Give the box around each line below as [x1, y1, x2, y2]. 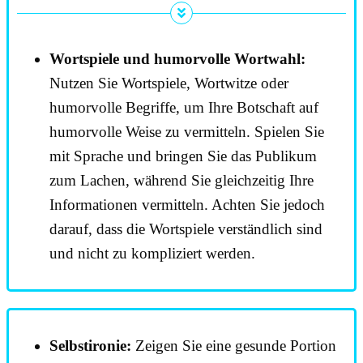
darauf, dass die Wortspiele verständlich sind [49, 220, 322, 238]
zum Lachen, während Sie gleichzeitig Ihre [49, 172, 314, 190]
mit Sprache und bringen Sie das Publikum [49, 147, 317, 165]
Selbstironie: [49, 337, 131, 355]
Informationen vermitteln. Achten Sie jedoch [49, 196, 325, 214]
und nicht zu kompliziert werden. [49, 245, 255, 263]
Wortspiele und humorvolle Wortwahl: [49, 50, 305, 68]
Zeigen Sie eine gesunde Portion [131, 337, 336, 355]
